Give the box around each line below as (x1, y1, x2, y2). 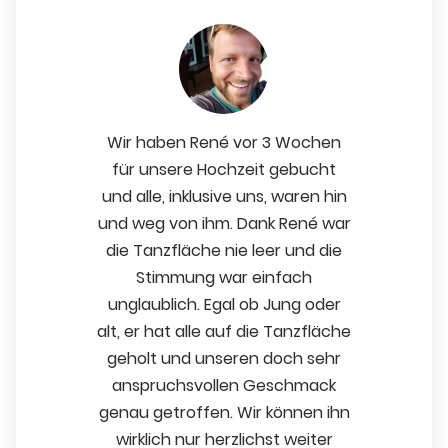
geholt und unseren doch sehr (107, 346, 341, 370)
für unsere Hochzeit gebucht (112, 157, 336, 181)
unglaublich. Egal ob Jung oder (107, 292, 341, 316)
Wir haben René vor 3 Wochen (107, 130, 341, 154)
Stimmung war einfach (136, 265, 312, 289)
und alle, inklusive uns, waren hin (101, 184, 347, 208)
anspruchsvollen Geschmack (112, 373, 336, 397)
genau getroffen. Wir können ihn (98, 400, 350, 424)
